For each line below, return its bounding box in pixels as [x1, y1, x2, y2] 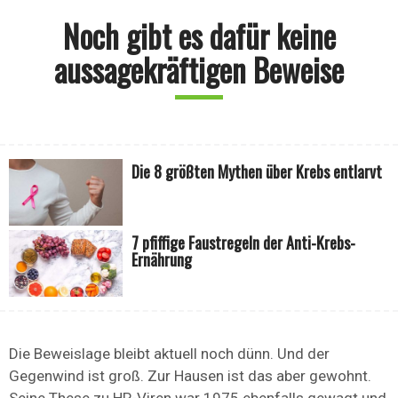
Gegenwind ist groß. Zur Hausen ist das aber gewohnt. [9, 367, 371, 386]
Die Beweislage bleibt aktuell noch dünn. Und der [9, 345, 330, 363]
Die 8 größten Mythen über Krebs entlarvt [131, 160, 383, 184]
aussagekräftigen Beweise [54, 46, 344, 93]
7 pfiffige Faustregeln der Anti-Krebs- [131, 231, 356, 255]
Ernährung [131, 248, 193, 272]
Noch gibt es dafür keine [62, 12, 336, 60]
